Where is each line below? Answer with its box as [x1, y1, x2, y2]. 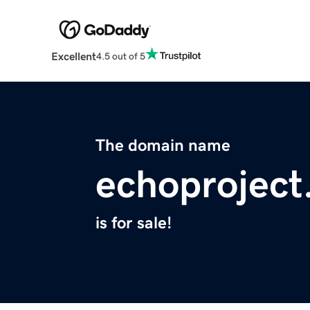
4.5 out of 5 [95, 51, 145, 61]
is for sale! [95, 215, 172, 232]
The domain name [95, 137, 230, 154]
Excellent [51, 51, 96, 62]
